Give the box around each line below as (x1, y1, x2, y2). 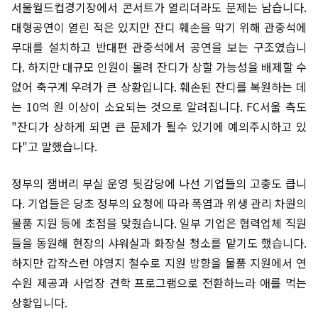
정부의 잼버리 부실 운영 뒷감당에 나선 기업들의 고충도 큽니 (11, 175, 307, 192)
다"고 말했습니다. (11, 138, 97, 155)
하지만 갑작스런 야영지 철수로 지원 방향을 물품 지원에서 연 (11, 254, 307, 271)
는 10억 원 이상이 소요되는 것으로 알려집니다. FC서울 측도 (11, 98, 307, 115)
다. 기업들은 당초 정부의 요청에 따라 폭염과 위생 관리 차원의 (11, 194, 307, 212)
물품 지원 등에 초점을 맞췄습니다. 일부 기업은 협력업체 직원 (11, 214, 307, 231)
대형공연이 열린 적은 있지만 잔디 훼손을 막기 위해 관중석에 (11, 18, 307, 35)
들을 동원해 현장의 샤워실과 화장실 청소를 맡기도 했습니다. (11, 234, 307, 251)
